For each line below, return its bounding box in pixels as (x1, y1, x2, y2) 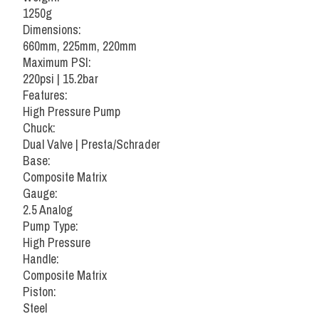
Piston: (23, 283, 56, 300)
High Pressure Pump (23, 103, 120, 120)
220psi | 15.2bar (23, 70, 98, 88)
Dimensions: (23, 21, 81, 38)
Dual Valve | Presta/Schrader (23, 136, 160, 153)
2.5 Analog (23, 202, 73, 219)
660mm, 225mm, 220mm (23, 38, 137, 55)
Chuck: (23, 120, 56, 137)
